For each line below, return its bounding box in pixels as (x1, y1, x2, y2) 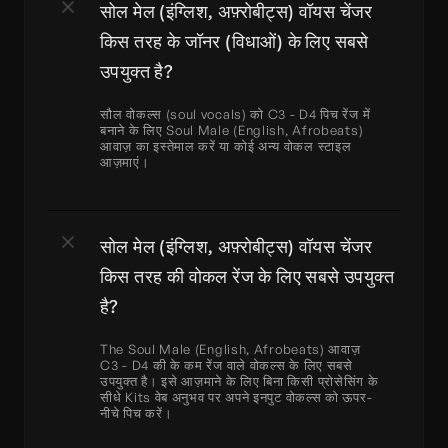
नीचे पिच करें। (100, 405, 173, 421)
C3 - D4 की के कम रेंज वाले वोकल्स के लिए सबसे (100, 357, 353, 373)
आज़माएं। (100, 154, 150, 170)
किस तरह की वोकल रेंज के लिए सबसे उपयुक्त (100, 265, 394, 287)
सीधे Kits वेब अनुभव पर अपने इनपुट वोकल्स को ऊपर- (100, 389, 373, 405)
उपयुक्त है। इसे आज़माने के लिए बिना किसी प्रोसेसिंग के (100, 373, 379, 389)
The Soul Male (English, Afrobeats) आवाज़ (100, 341, 361, 357)
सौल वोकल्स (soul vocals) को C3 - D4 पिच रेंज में (100, 106, 371, 122)
